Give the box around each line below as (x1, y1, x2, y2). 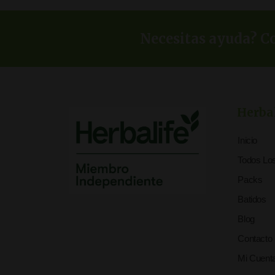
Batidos (238, 193, 266, 204)
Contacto (238, 233, 273, 244)
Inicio (238, 134, 258, 145)
